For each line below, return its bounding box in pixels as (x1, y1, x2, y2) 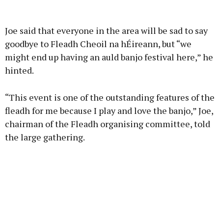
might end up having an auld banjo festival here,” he (5, 51, 213, 63)
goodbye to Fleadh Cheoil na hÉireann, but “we (5, 38, 192, 50)
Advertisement (94, 11, 126, 17)
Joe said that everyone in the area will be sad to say (5, 25, 208, 37)
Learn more (80, 65, 140, 79)
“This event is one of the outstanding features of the (5, 91, 215, 104)
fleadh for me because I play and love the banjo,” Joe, (5, 105, 213, 117)
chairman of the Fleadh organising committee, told (5, 118, 210, 130)
